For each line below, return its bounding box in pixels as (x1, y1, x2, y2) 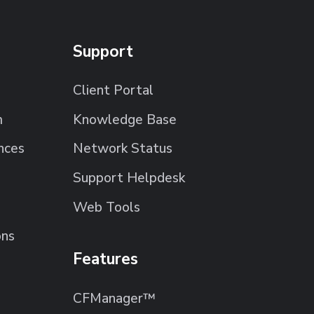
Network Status (73, 139, 173, 158)
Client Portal (73, 81, 154, 100)
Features (73, 248, 139, 271)
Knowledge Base (73, 110, 177, 129)
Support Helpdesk (73, 168, 186, 187)
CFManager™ (73, 289, 156, 308)
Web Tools (73, 198, 141, 217)
